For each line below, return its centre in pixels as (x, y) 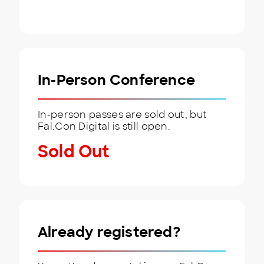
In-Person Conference (116, 80)
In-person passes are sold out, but (122, 115)
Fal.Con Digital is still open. (104, 126)
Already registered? (109, 232)
